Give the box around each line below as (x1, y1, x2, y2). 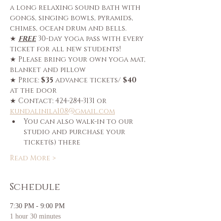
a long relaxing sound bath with (10, 3, 143, 12)
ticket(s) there (24, 138, 80, 147)
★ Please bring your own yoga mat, (10, 55, 147, 64)
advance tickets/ (53, 75, 123, 85)
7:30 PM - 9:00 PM (10, 202, 65, 210)
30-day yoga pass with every (36, 34, 146, 43)
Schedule (10, 181, 60, 193)
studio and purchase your (24, 127, 127, 137)
